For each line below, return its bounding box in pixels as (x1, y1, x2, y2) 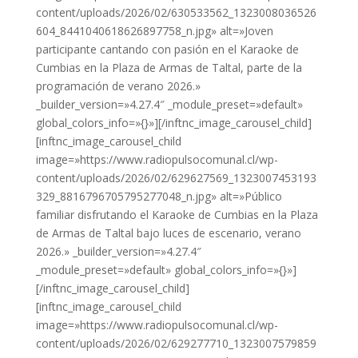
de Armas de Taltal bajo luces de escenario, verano (35, 225, 301, 241)
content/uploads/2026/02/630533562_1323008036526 (35, 5, 316, 21)
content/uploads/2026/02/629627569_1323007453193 (35, 170, 316, 186)
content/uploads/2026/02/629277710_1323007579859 (35, 336, 316, 352)
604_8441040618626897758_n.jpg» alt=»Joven (35, 23, 273, 39)
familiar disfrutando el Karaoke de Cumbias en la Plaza (35, 207, 318, 223)
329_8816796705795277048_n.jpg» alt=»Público (35, 189, 282, 205)
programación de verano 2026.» (35, 78, 201, 94)
